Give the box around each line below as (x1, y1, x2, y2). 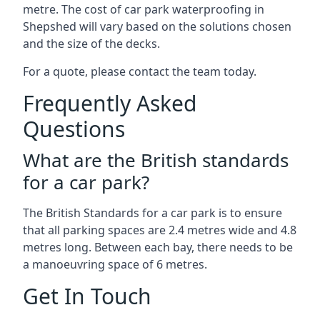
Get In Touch (23, 281, 151, 311)
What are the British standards (23, 147, 289, 173)
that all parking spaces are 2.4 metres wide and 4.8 (23, 222, 296, 238)
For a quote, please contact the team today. (23, 64, 256, 79)
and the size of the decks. (23, 36, 160, 51)
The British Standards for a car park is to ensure (23, 205, 282, 221)
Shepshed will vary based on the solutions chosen (23, 19, 291, 34)
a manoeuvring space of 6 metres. (23, 256, 207, 272)
